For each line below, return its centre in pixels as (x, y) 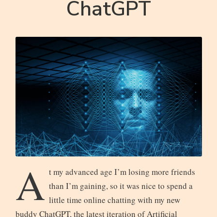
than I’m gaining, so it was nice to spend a (121, 186)
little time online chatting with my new (115, 200)
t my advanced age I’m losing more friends (122, 171)
